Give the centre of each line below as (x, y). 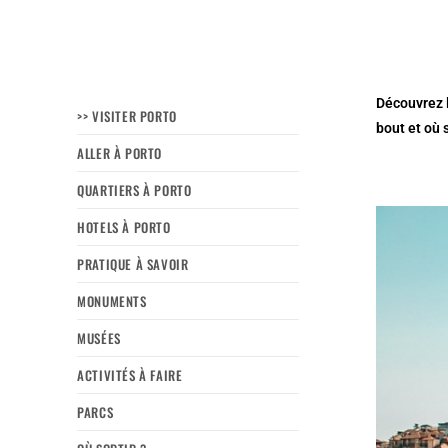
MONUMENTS (112, 300)
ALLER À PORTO (120, 152)
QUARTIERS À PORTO (134, 189)
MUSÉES (99, 337)
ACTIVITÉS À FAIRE (130, 374)
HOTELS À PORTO (124, 226)
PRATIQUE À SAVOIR (133, 263)
